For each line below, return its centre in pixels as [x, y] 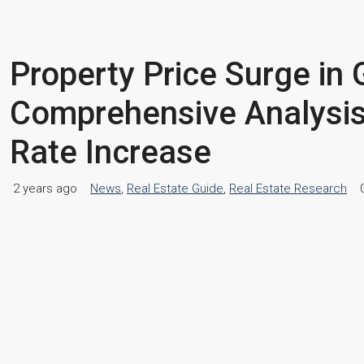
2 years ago [45, 188]
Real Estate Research [288, 188]
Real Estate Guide [175, 188]
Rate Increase [110, 152]
